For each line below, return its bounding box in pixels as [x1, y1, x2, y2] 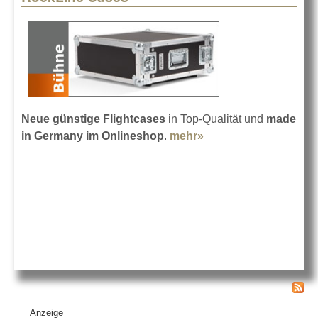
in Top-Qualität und [165, 112, 266, 125]
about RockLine [204, 129, 290, 142]
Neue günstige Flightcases [21, 112, 165, 125]
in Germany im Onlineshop [21, 129, 164, 142]
